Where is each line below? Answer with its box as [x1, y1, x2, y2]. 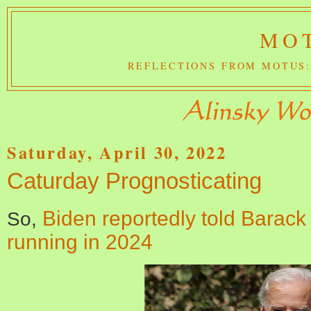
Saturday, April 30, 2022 [7, 140, 227, 165]
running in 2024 [7, 230, 153, 253]
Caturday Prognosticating [7, 167, 262, 194]
